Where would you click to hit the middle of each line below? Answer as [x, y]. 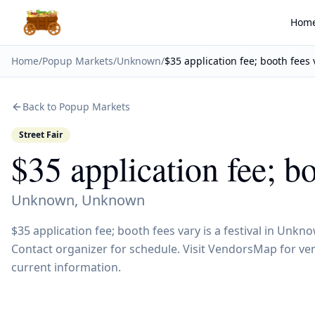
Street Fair [41, 135]
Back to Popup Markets [76, 107]
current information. [66, 267]
